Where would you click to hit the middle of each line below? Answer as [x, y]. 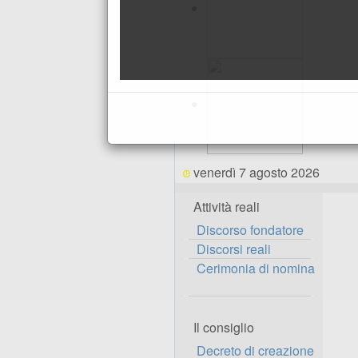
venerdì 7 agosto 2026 [256, 172]
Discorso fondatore [250, 230]
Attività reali [227, 207]
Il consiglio [224, 327]
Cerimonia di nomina [256, 268]
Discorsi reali [234, 249]
